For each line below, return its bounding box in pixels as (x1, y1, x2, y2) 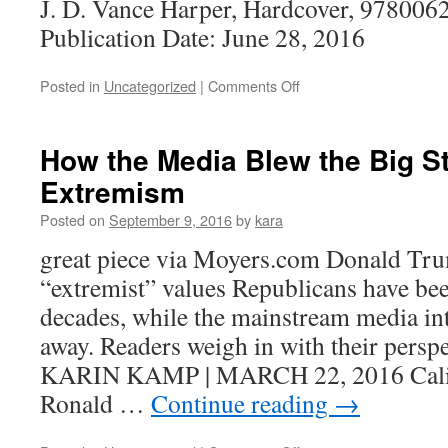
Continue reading (151, 386, 334, 420)
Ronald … (40, 386, 151, 420)
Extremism (40, 171, 185, 212)
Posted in (40, 75, 100, 96)
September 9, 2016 (109, 209, 232, 230)
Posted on (40, 209, 105, 230)
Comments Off (208, 75, 300, 96)
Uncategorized (104, 75, 196, 96)
